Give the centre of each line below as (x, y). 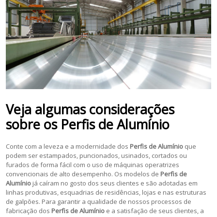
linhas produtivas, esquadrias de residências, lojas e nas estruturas (106, 192)
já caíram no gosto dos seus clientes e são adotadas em (115, 183)
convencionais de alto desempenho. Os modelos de (83, 174)
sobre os (33, 124)
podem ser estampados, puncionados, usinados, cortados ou (97, 155)
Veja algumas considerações (90, 109)
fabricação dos (29, 210)
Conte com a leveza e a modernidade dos (68, 146)
